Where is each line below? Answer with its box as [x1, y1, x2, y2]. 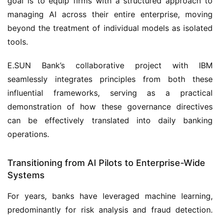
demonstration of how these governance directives [7, 102, 213, 111]
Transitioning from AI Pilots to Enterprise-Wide [7, 158, 205, 168]
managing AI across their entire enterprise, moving [7, 9, 213, 19]
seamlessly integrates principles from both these [7, 74, 213, 84]
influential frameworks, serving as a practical [7, 88, 213, 98]
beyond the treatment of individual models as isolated [7, 23, 213, 33]
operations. [7, 129, 49, 139]
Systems [7, 170, 45, 180]
